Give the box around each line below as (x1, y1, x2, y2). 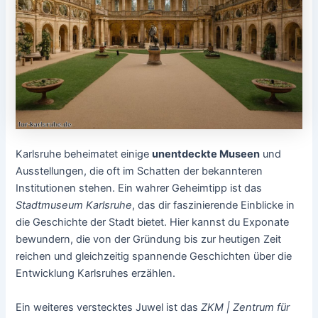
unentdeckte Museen (152, 148, 261, 161)
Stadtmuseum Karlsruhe (16, 199, 133, 212)
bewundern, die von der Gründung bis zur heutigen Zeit (16, 233, 282, 246)
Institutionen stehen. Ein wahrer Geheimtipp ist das (16, 182, 263, 195)
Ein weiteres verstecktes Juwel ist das (16, 300, 202, 314)
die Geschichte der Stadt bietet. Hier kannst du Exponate (16, 216, 290, 229)
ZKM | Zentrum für (201, 300, 290, 314)
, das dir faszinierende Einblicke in (132, 199, 295, 212)
